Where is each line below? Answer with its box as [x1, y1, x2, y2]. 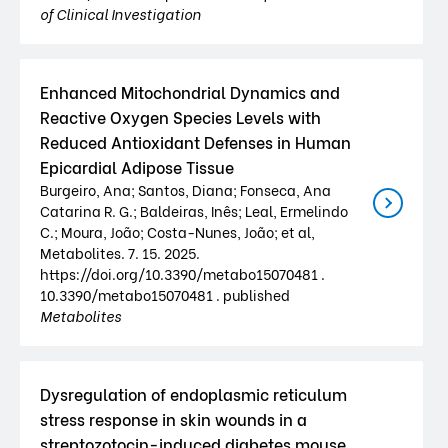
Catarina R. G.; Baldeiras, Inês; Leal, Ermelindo [40, 200, 348, 221]
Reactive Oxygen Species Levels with [40, 105, 321, 128]
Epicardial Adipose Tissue [40, 155, 234, 178]
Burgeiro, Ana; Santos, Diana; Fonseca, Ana [40, 179, 331, 200]
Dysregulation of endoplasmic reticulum [40, 382, 347, 405]
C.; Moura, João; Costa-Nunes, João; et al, [40, 221, 315, 242]
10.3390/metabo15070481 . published [40, 284, 290, 305]
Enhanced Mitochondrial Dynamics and [40, 80, 340, 103]
